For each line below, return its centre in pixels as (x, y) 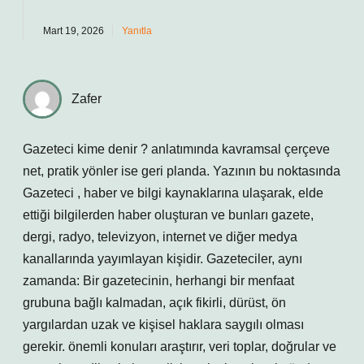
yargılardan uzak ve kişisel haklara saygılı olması (163, 325)
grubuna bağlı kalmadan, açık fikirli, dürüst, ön (154, 303)
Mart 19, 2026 (74, 31)
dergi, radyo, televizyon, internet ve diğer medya (160, 237)
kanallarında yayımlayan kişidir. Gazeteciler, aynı (162, 259)
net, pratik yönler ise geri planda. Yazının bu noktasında (182, 171)
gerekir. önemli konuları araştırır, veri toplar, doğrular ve (180, 347)
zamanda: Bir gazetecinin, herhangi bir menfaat (158, 281)
